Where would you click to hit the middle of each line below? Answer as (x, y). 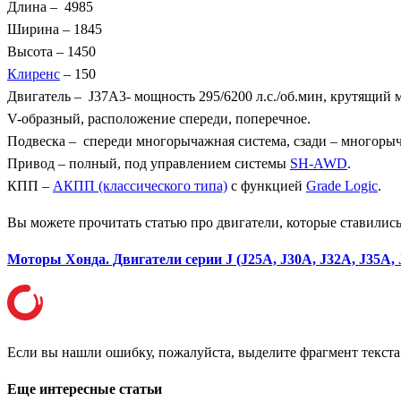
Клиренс (34, 74)
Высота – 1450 (51, 52)
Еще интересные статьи (85, 389)
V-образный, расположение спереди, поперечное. (159, 119)
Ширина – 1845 (55, 30)
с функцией (267, 186)
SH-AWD (319, 164)
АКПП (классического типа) (140, 186)
